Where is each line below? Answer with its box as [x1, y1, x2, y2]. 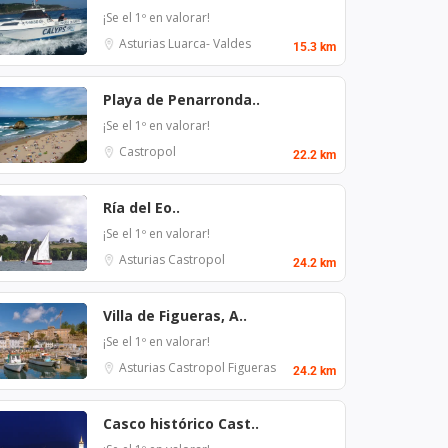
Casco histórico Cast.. [103, 413, 259, 433]
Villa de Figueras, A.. [103, 305, 247, 325]
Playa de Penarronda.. [103, 89, 260, 109]
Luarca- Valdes [168, 34, 251, 52]
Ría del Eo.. [103, 197, 180, 217]
